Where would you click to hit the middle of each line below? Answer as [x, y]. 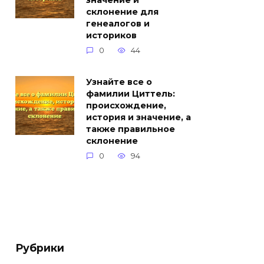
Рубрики [40, 247]
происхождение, [126, 106]
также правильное [131, 129]
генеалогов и [118, 24]
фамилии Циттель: [131, 94]
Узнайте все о [119, 82]
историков [111, 36]
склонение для [122, 12]
